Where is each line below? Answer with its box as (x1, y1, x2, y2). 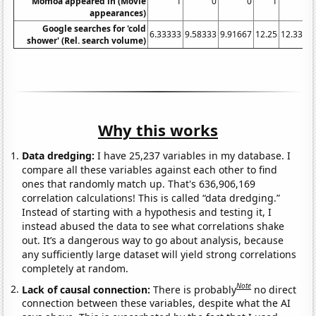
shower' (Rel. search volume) (27, 34, 147, 47)
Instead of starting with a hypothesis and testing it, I (22, 205, 272, 219)
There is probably (153, 282, 237, 296)
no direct (254, 282, 297, 296)
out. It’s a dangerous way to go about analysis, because (22, 233, 284, 247)
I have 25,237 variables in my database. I (95, 148, 291, 162)
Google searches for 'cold (42, 22, 147, 35)
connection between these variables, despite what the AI (22, 296, 291, 310)
